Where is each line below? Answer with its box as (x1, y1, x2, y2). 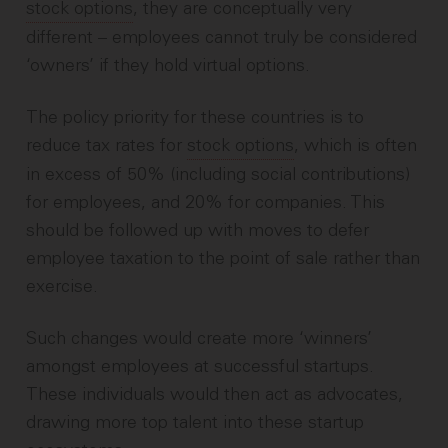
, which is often (294, 134, 418, 157)
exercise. (26, 275, 99, 298)
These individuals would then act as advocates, (26, 383, 404, 406)
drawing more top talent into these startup (26, 411, 365, 434)
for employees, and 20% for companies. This (26, 191, 386, 214)
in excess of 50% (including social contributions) (26, 163, 411, 186)
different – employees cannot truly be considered (26, 26, 418, 49)
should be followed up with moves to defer (26, 219, 370, 242)
